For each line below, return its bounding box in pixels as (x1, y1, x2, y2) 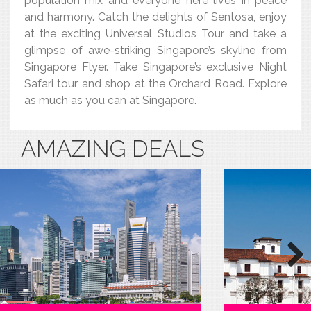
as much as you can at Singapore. (24, 94, 196, 107)
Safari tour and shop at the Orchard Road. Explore (24, 77, 287, 90)
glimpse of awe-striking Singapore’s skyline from (24, 44, 287, 57)
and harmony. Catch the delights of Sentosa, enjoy (24, 10, 287, 24)
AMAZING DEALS (21, 135, 205, 162)
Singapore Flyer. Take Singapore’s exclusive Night (24, 60, 287, 74)
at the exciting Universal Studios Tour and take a (24, 27, 287, 40)
